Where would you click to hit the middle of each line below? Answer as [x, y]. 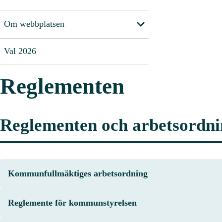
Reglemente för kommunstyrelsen [72, 202]
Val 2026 [20, 51]
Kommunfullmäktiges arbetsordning [78, 173]
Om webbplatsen [34, 24]
